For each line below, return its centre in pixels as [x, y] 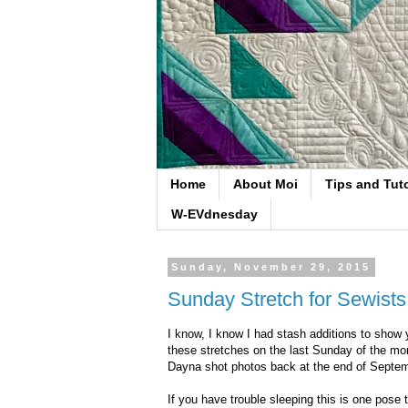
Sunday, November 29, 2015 [271, 267]
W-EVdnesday [214, 214]
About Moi [265, 184]
